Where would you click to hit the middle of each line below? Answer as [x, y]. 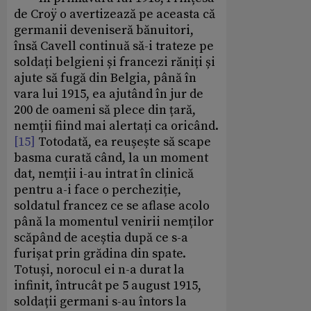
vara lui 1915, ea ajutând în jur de [109, 94]
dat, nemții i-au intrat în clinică [104, 174]
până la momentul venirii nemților [114, 222]
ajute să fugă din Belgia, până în [105, 78]
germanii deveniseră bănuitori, [104, 31]
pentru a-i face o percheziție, [98, 190]
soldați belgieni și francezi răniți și [115, 62]
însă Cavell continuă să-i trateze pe [114, 47]
